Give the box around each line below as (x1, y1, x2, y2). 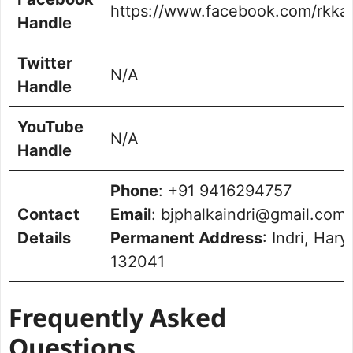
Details (17, 229, 71, 248)
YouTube (17, 117, 84, 137)
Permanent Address (110, 229, 262, 248)
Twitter (17, 54, 72, 73)
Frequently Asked (9, 304, 226, 338)
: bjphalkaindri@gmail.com (151, 205, 346, 225)
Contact (17, 205, 80, 225)
